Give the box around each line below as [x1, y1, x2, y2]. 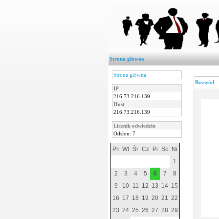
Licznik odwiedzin [113, 123, 155, 129]
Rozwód [195, 79, 214, 85]
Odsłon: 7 [113, 131, 135, 136]
